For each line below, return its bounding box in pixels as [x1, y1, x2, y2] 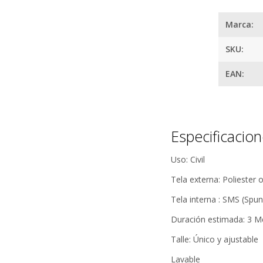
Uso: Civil [171, 153, 205, 165]
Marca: [225, 18, 254, 30]
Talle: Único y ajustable [171, 233, 259, 245]
